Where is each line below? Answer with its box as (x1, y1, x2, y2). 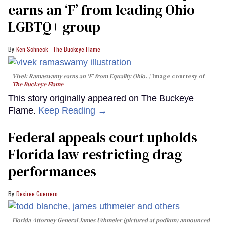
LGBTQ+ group (8, 17, 100, 37)
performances (8, 161, 96, 181)
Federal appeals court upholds (8, 127, 197, 147)
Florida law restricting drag (8, 144, 182, 164)
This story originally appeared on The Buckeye (8, 93, 194, 103)
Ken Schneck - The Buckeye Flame (16, 45, 100, 54)
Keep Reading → (38, 105, 107, 116)
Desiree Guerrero (16, 189, 58, 198)
